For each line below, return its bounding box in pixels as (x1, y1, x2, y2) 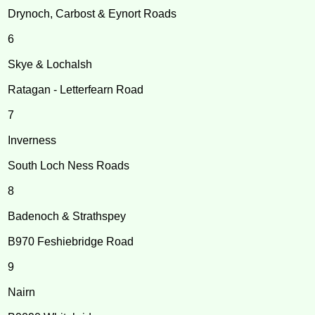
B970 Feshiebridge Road (8, 235, 134, 247)
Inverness (8, 134, 57, 146)
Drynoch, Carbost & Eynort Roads (8, 7, 177, 20)
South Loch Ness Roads (8, 159, 130, 172)
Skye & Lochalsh (8, 58, 93, 70)
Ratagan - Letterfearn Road (8, 83, 144, 96)
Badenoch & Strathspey (8, 210, 127, 222)
